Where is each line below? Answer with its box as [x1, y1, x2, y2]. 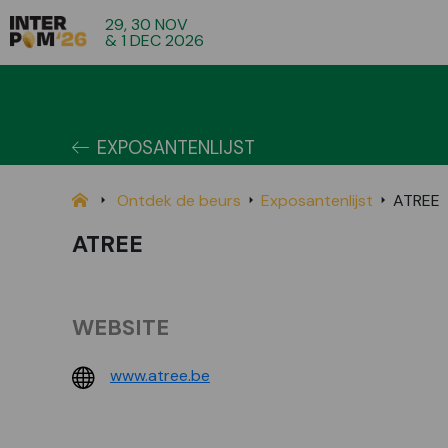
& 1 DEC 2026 [105, 29, 205, 51]
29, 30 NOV [105, 13, 189, 35]
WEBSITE [72, 313, 169, 342]
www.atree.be [110, 365, 210, 386]
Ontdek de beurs [117, 190, 241, 211]
